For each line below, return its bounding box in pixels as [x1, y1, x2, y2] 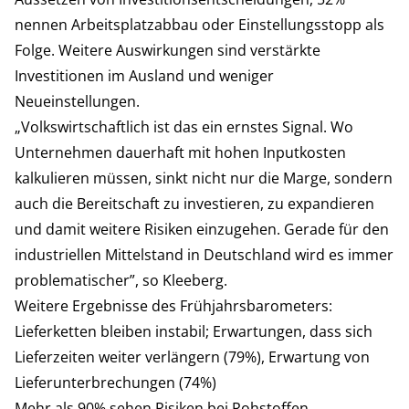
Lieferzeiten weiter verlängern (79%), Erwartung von [15, 346, 370, 367]
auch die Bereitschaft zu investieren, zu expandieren [15, 193, 374, 214]
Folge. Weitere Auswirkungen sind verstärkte [15, 39, 320, 60]
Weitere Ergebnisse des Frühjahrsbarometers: [15, 295, 332, 316]
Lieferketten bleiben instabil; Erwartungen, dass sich [15, 320, 372, 341]
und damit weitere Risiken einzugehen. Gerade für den [15, 218, 389, 239]
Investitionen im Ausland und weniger [15, 65, 274, 86]
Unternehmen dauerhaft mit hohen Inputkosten [15, 142, 346, 163]
